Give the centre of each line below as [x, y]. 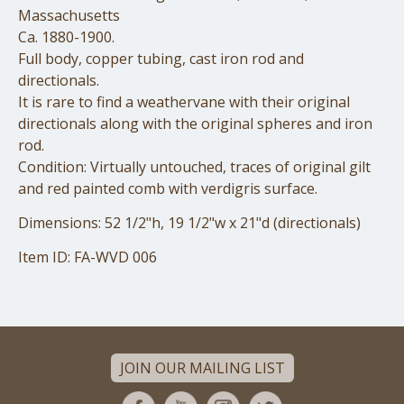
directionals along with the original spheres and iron [195, 124]
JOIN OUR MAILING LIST [202, 368]
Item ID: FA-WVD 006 [87, 257]
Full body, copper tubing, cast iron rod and [161, 59]
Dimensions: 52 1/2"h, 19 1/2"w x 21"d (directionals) [189, 223]
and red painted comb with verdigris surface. [168, 189]
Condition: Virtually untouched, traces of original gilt [194, 167]
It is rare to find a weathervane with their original [184, 102]
